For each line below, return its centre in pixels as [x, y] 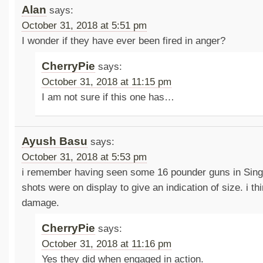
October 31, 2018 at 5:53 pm [84, 157]
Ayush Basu [54, 141]
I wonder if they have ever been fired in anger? [123, 41]
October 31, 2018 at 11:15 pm [107, 82]
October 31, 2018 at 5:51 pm [84, 26]
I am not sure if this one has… [108, 97]
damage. [40, 203]
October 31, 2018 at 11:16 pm [107, 244]
